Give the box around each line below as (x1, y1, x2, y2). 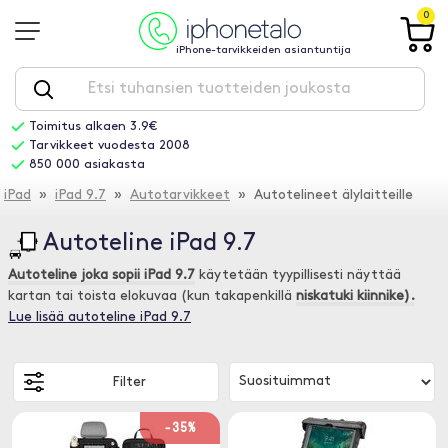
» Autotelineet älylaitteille (230, 188, 413, 203)
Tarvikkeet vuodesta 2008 (28, 139, 190, 152)
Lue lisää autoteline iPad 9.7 (8, 310, 191, 325)
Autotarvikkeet (130, 188, 230, 203)
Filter (111, 374, 146, 390)
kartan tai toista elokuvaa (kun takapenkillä (8, 289, 296, 304)
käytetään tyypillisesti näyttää (195, 268, 401, 283)
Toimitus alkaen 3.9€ (28, 120, 157, 133)
